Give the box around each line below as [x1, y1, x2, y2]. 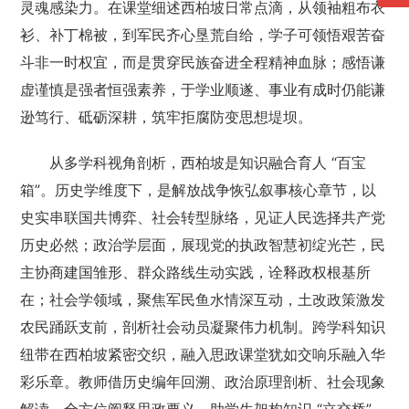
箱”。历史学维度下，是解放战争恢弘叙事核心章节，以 [20, 181, 377, 199]
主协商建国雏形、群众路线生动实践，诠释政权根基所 [20, 263, 372, 281]
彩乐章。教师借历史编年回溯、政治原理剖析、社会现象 [20, 372, 386, 391]
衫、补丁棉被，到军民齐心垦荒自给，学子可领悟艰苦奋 [20, 26, 386, 44]
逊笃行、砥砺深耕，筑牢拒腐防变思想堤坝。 [20, 108, 313, 126]
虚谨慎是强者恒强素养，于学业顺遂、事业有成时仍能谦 [20, 80, 386, 99]
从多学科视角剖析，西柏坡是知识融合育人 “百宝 [49, 153, 367, 172]
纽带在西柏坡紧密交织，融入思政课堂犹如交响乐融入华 [20, 345, 386, 363]
